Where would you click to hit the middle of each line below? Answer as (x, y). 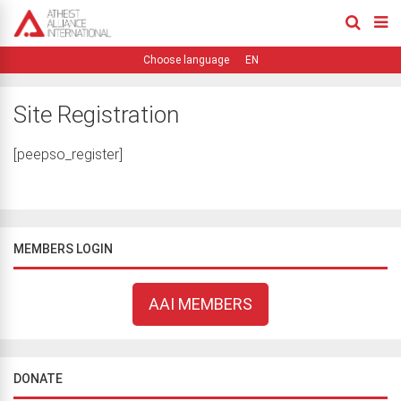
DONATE (38, 378)
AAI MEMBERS (200, 303)
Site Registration (96, 114)
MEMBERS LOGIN (63, 248)
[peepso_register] (68, 154)
